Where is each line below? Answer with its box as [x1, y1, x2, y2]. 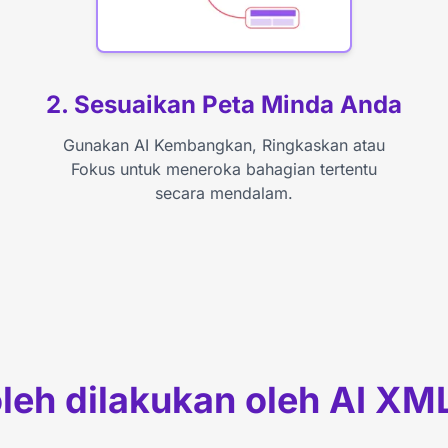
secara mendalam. [154, 182, 293, 203]
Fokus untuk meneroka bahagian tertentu [70, 158, 377, 179]
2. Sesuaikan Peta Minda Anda [45, 89, 402, 119]
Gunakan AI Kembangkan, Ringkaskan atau [62, 134, 385, 155]
